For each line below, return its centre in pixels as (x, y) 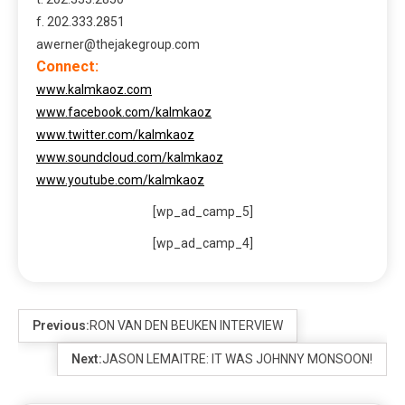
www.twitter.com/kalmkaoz (115, 135)
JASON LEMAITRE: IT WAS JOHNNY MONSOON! (237, 359)
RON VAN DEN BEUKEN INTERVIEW (186, 326)
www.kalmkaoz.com (94, 90)
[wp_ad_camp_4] (202, 244)
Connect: (67, 67)
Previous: (61, 326)
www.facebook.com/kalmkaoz (124, 113)
